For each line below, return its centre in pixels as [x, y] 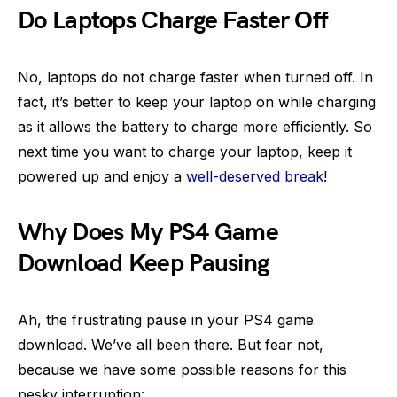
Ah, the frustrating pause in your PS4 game [166, 320]
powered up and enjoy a [102, 176]
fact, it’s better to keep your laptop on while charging [197, 102]
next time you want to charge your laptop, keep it [185, 152]
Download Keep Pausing [144, 264]
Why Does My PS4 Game [148, 233]
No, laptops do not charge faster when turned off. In [195, 77]
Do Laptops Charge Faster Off [173, 21]
